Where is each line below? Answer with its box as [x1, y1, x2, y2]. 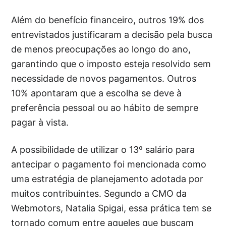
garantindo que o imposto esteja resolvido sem [11, 59, 211, 70]
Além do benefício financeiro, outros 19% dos [11, 15, 204, 26]
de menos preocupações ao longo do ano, [11, 44, 191, 55]
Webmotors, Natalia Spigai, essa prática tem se [11, 203, 212, 214]
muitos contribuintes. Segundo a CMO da [11, 188, 187, 199]
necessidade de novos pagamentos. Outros [11, 73, 197, 84]
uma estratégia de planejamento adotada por [11, 174, 204, 185]
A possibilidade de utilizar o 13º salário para [11, 144, 195, 155]
